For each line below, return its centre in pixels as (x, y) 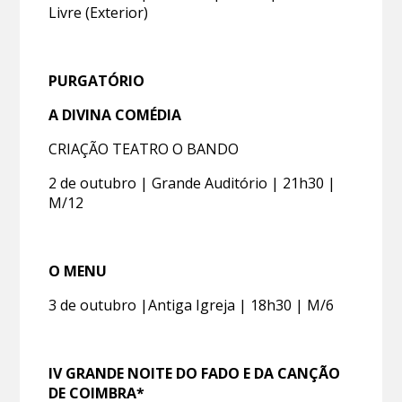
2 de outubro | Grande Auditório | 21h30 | (192, 183)
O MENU (78, 271)
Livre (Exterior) (99, 12)
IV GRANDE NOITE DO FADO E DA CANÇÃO (195, 373)
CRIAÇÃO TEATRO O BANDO (144, 149)
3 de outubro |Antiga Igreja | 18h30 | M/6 (192, 305)
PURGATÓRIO (97, 80)
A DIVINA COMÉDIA (115, 114)
